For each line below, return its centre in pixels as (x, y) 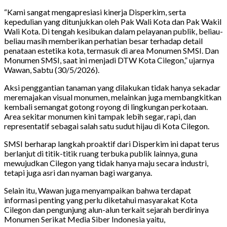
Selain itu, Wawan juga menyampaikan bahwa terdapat (98, 191)
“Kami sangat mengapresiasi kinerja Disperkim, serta (95, 12)
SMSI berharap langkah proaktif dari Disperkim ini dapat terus (112, 144)
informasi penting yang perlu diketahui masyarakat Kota (101, 200)
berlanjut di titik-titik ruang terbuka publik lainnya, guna (101, 154)
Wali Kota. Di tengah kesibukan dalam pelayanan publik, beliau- (113, 31)
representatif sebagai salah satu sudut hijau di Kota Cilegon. (107, 126)
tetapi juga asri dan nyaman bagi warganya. (78, 173)
